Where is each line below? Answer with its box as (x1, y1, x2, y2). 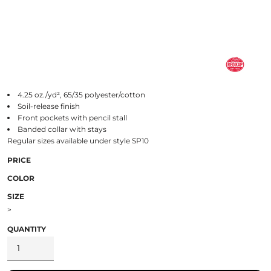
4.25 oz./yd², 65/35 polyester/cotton (17, 90, 145, 99)
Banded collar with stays (17, 124, 106, 134)
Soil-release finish (17, 101, 80, 111)
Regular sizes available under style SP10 (7, 135, 149, 145)
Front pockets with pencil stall (17, 113, 127, 122)
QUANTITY (7, 224, 46, 233)
